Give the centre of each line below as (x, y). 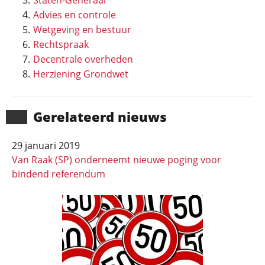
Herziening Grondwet (81, 74)
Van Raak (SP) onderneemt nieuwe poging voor (117, 160)
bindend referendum (59, 174)
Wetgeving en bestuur (82, 30)
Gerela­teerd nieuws (100, 117)
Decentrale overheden (83, 59)
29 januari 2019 (46, 146)
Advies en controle (75, 15)
